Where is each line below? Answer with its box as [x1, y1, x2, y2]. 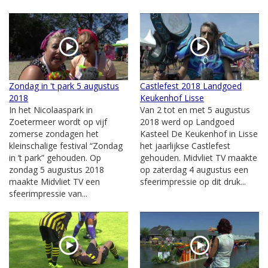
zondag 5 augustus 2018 [9, 164, 104, 175]
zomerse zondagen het [9, 128, 99, 139]
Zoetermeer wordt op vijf [9, 116, 107, 127]
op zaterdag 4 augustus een [140, 164, 248, 175]
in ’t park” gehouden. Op [9, 152, 101, 163]
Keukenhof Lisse [140, 92, 204, 103]
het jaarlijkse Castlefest [140, 140, 230, 151]
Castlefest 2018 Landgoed [140, 80, 242, 92]
